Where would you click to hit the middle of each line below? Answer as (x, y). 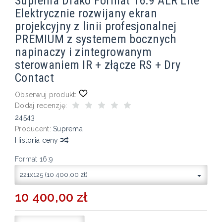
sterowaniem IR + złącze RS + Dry (98, 64)
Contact (34, 77)
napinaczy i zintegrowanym (83, 52)
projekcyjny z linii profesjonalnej (96, 26)
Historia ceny (38, 140)
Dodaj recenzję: (41, 105)
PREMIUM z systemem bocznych (96, 39)
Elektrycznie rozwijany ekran (86, 13)
